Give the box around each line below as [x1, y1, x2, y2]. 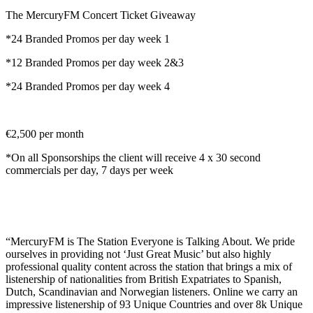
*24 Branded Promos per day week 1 [6, 32, 170, 45]
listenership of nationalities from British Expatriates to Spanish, [6, 272, 282, 285]
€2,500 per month [6, 127, 84, 140]
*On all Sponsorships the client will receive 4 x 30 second [6, 151, 261, 163]
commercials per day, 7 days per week [6, 163, 173, 176]
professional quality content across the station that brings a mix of [6, 260, 292, 272]
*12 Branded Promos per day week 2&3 [6, 56, 184, 68]
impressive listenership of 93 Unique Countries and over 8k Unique [6, 298, 303, 310]
